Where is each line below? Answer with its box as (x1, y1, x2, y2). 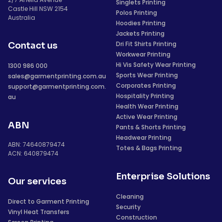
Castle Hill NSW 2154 (8, 4, 68, 13)
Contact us (8, 40, 57, 51)
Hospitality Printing (116, 92, 174, 100)
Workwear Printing (116, 50, 170, 58)
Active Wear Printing (116, 112, 177, 121)
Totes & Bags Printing (116, 144, 182, 152)
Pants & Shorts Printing (116, 123, 186, 131)
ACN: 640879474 (8, 149, 58, 158)
